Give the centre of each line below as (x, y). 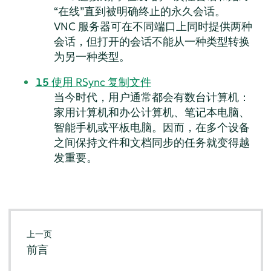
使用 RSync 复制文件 (101, 82)
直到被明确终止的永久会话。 (155, 11)
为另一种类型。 (92, 56)
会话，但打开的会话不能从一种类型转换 (152, 41)
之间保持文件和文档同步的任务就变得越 (152, 142)
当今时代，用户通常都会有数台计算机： (152, 97)
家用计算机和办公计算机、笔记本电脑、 (152, 112)
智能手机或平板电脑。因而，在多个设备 (152, 127)
